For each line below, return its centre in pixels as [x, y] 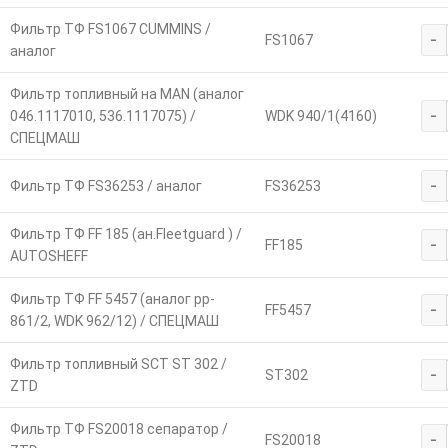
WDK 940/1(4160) [320, 116]
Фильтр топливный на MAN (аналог [126, 94]
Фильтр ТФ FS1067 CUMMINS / [110, 29]
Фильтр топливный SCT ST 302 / [118, 364]
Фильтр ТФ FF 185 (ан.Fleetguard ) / [125, 234]
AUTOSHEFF [48, 256]
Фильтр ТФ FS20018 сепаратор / [118, 429]
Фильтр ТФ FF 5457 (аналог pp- [112, 299]
